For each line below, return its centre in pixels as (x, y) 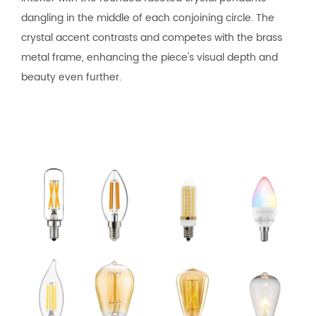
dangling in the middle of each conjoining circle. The (148, 18)
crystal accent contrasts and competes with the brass (152, 37)
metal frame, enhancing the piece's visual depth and (150, 57)
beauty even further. (71, 77)
